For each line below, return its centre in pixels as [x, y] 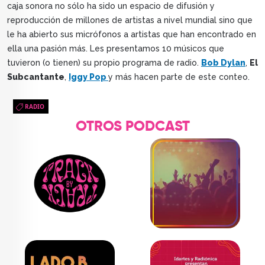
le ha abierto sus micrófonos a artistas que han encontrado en [132, 34]
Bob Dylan [223, 62]
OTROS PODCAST [132, 126]
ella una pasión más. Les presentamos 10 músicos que [116, 48]
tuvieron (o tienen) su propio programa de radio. [104, 62]
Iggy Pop [88, 77]
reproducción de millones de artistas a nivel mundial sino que [130, 20]
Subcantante [36, 77]
